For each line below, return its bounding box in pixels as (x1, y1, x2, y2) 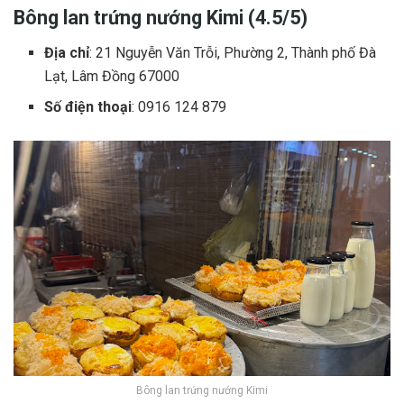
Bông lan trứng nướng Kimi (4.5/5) (14, 5, 308, 29)
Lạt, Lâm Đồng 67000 (44, 67, 180, 85)
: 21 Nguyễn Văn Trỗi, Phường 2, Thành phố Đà (89, 43, 377, 61)
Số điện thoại (44, 97, 133, 115)
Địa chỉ (44, 43, 90, 61)
